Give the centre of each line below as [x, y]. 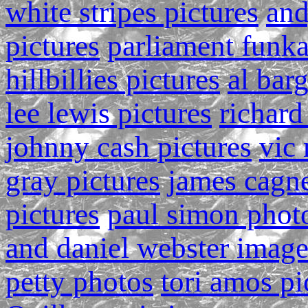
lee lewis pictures [109, 113]
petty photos [79, 282]
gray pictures [83, 180]
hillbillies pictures [113, 79]
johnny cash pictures [129, 147]
